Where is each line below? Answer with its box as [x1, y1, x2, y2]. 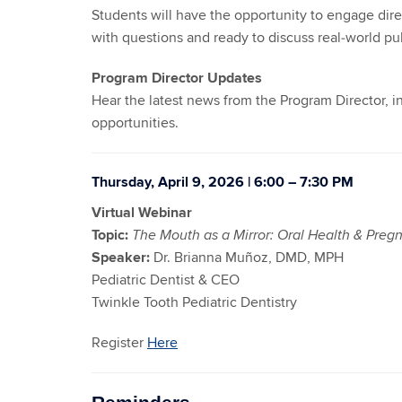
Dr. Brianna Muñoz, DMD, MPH [153, 249, 344, 267]
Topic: [92, 226, 128, 244]
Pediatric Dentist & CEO [92, 271, 240, 289]
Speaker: [92, 249, 150, 267]
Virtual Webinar [92, 204, 192, 222]
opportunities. [92, 114, 179, 132]
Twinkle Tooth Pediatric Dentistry [92, 293, 297, 311]
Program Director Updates [92, 69, 262, 87]
